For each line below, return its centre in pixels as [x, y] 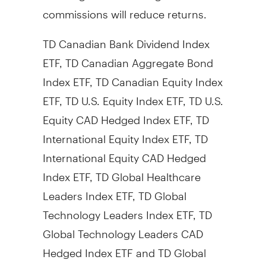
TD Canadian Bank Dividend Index [126, 39]
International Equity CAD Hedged [124, 153]
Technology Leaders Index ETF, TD [127, 210]
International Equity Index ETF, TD [125, 134]
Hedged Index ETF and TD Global [124, 248]
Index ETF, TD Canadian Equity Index [132, 77]
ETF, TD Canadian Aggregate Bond [128, 58]
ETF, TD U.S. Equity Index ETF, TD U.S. [133, 96]
